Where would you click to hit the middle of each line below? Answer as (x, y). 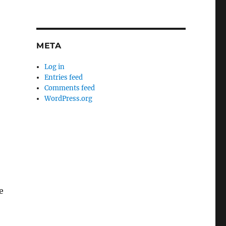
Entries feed (64, 77)
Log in (55, 67)
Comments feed (70, 88)
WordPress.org (69, 99)
